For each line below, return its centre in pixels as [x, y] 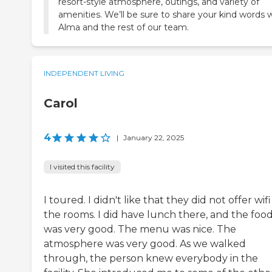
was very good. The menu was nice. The [140, 229]
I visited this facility [82, 166]
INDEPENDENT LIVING [84, 73]
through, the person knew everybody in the [151, 258]
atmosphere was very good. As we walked [145, 243]
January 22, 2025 [154, 137]
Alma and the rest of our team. [124, 27]
